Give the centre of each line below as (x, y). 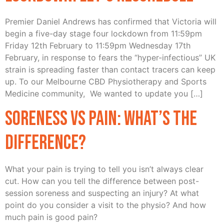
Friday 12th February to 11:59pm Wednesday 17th (98, 46)
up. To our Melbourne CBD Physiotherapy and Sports (106, 82)
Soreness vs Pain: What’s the (101, 119)
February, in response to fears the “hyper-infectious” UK (110, 58)
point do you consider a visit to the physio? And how (105, 205)
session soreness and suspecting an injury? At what (102, 193)
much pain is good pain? (51, 217)
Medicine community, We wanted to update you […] (104, 94)
